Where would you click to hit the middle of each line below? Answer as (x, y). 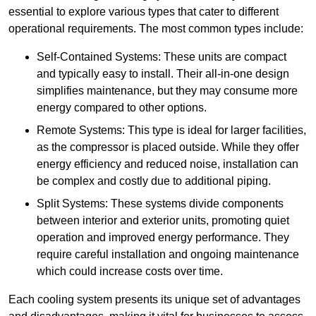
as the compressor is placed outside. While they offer (168, 147)
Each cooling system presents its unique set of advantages (154, 300)
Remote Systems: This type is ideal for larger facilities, (171, 130)
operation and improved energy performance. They (163, 238)
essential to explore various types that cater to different (144, 12)
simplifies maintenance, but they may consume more (167, 91)
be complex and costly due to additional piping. (154, 181)
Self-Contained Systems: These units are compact (162, 57)
